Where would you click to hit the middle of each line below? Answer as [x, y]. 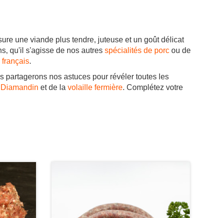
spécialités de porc [137, 51]
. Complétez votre [153, 88]
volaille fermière [95, 88]
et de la [53, 88]
